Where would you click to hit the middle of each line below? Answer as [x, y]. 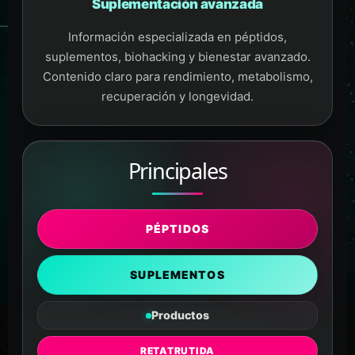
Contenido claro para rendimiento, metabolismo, [177, 76]
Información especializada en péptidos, [177, 37]
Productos [180, 315]
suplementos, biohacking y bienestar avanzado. [177, 57]
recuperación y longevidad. [177, 96]
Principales [177, 171]
